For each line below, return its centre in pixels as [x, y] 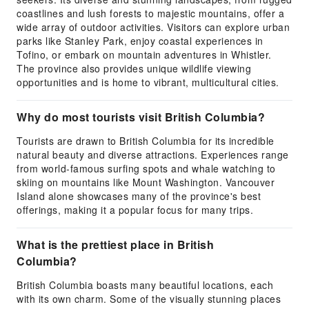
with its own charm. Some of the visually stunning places [149, 299]
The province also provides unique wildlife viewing [134, 68]
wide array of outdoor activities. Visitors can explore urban [153, 27]
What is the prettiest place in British [115, 245]
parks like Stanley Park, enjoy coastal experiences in [140, 41]
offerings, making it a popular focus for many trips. [135, 210]
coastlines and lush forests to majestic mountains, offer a [150, 13]
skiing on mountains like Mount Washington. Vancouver [146, 182]
